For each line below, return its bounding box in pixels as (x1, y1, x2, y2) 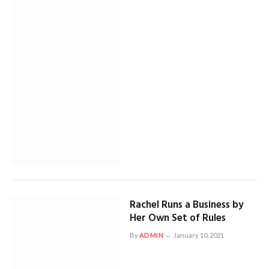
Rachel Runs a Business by (129, 197, 244, 214)
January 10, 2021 (174, 231, 225, 240)
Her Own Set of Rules (129, 210, 226, 227)
